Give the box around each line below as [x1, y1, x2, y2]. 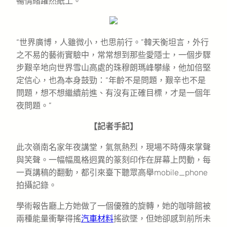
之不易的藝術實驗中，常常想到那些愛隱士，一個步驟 [16, 50, 211, 60]
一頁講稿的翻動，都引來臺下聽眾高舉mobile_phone [16, 167, 208, 177]
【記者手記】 [89, 121, 138, 131]
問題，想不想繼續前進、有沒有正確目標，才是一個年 [16, 88, 211, 98]
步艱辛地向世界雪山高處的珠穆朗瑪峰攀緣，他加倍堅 [16, 62, 211, 72]
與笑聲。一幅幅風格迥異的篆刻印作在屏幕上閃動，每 [16, 155, 211, 165]
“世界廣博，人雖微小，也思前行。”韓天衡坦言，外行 [16, 37, 209, 47]
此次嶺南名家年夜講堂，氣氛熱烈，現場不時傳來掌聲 [16, 142, 211, 152]
